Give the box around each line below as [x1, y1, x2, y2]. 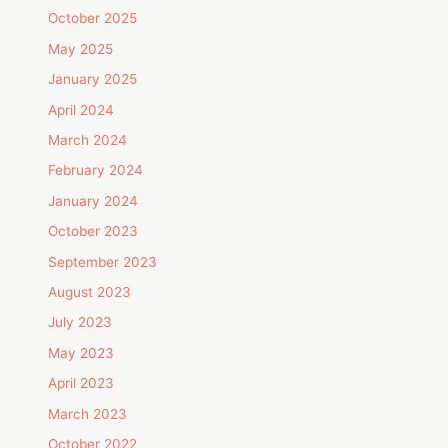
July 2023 [48, 314, 113, 331]
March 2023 [48, 405, 128, 422]
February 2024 [48, 162, 144, 179]
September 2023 [48, 253, 158, 270]
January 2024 [48, 192, 139, 209]
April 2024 [48, 101, 115, 118]
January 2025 [48, 71, 138, 88]
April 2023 [48, 375, 115, 392]
